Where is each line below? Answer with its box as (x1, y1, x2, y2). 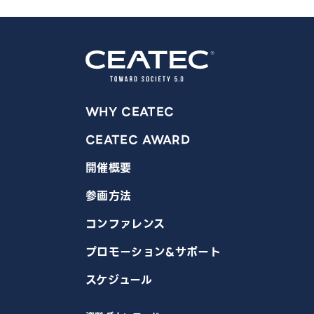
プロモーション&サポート (86, 243, 221, 261)
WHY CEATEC (86, 102, 175, 121)
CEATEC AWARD (86, 130, 190, 149)
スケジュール (86, 271, 152, 289)
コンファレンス (86, 214, 165, 233)
